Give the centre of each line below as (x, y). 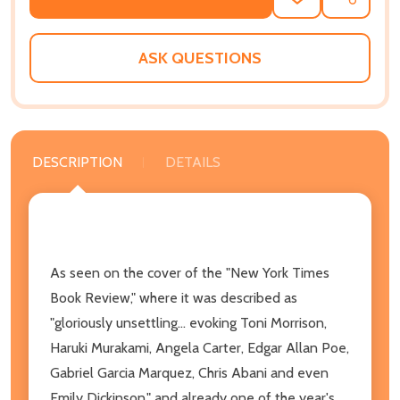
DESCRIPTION (77, 162)
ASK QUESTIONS (200, 58)
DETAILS (193, 162)
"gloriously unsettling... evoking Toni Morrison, (188, 322)
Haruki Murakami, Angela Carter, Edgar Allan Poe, (200, 347)
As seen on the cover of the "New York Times (190, 272)
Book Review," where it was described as (174, 297)
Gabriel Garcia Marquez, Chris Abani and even (189, 372)
